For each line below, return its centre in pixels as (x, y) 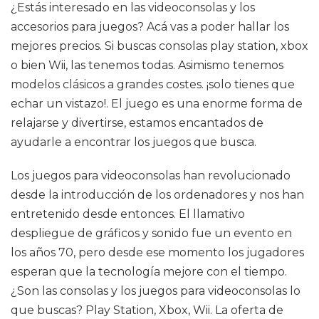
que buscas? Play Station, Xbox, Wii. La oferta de (147, 310)
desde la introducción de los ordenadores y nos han (157, 195)
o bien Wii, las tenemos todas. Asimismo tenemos (147, 65)
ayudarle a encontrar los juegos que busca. (134, 142)
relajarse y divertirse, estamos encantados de (137, 123)
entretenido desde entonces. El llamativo (128, 214)
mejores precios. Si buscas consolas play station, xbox (159, 46)
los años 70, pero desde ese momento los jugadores (157, 252)
